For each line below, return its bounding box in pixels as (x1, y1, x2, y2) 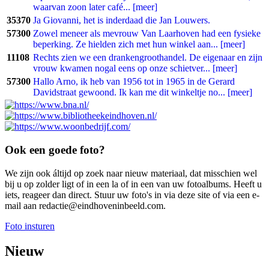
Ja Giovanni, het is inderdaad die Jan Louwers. (33, 15, 210, 26)
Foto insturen (5, 220, 55, 231)
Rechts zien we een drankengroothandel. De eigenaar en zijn (33, 52, 262, 63)
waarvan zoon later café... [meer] (33, 2, 157, 13)
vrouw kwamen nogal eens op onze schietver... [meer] (33, 63, 237, 74)
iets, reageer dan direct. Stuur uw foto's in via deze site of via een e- (5, 189, 259, 200)
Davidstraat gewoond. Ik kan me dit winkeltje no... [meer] (33, 87, 252, 98)
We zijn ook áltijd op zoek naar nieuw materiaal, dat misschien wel (5, 168, 257, 178)
